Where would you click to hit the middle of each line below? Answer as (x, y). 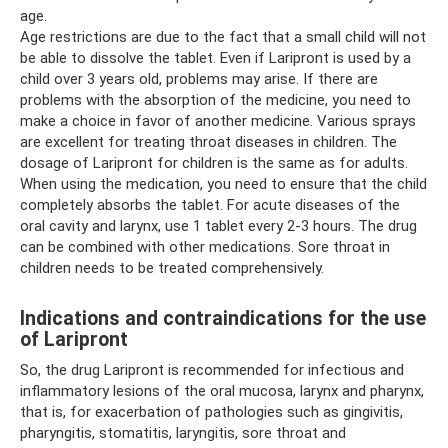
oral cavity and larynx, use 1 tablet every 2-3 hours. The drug (218, 226)
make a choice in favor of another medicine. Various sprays (218, 121)
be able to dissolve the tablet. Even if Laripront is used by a (215, 58)
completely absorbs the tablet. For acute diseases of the (210, 205)
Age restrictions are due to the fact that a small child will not (223, 37)
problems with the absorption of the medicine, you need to (215, 100)
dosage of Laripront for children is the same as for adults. (214, 163)
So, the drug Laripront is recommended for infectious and (212, 370)
